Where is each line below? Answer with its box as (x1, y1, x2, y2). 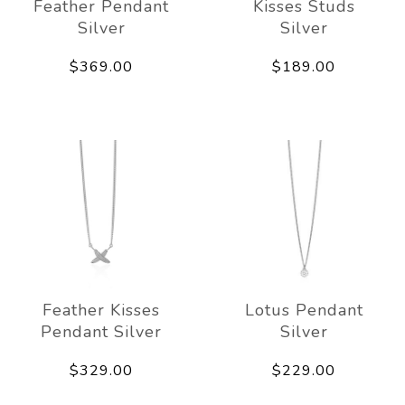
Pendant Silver (41, 320, 162, 343)
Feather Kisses (42, 298, 160, 321)
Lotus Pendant (244, 298, 363, 321)
